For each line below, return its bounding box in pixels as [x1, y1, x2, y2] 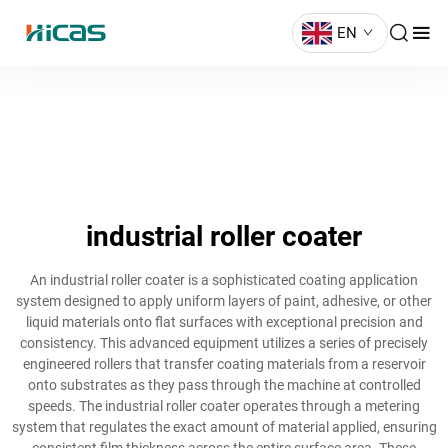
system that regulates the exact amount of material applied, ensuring [11, 419, 437, 435]
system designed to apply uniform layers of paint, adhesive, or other [16, 293, 432, 309]
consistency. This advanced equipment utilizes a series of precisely [20, 335, 428, 351]
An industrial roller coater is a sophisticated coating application [30, 272, 418, 288]
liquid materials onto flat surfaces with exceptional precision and [25, 314, 423, 330]
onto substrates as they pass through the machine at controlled [27, 377, 421, 393]
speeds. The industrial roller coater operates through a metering [28, 398, 420, 414]
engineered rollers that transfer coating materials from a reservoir [22, 356, 426, 372]
